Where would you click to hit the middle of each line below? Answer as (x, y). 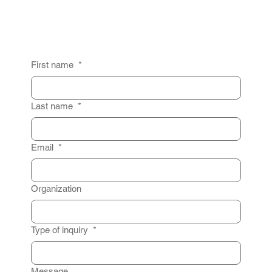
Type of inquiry (60, 229)
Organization (56, 188)
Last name (53, 106)
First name (53, 64)
